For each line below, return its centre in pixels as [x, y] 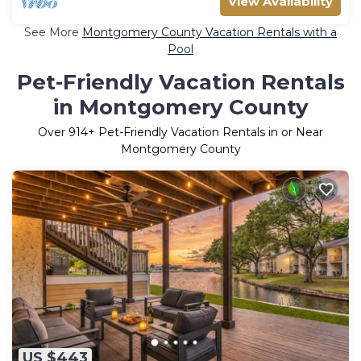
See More [53, 33]
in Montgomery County [180, 108]
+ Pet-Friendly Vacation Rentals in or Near [205, 133]
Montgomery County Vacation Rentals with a [210, 33]
